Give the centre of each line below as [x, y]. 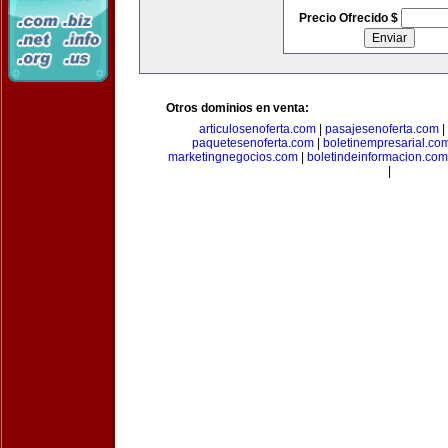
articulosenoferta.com [257, 129]
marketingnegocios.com [233, 157]
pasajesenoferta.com [382, 129]
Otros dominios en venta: [237, 108]
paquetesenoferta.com [252, 143]
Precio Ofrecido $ [349, 18]
